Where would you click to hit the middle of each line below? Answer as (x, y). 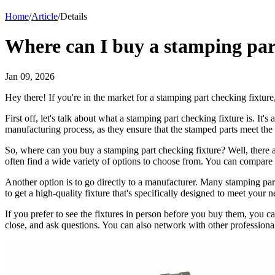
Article (45, 16)
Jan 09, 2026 (30, 76)
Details (74, 16)
